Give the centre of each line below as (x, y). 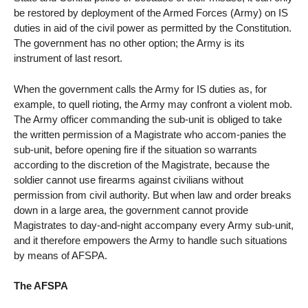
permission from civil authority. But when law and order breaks (153, 195)
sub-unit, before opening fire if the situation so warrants (135, 149)
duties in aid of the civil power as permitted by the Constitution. (153, 27)
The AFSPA (41, 286)
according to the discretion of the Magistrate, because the (142, 164)
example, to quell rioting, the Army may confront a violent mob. (153, 104)
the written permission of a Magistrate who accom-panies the (150, 134)
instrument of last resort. (68, 58)
